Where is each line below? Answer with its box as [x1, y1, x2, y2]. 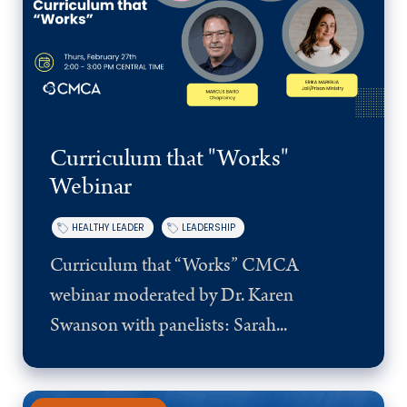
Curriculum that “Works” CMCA [50, 251, 298, 279]
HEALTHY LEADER [72, 220, 144, 234]
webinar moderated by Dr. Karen [50, 281, 293, 309]
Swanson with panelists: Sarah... [50, 311, 287, 339]
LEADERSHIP [182, 220, 235, 234]
